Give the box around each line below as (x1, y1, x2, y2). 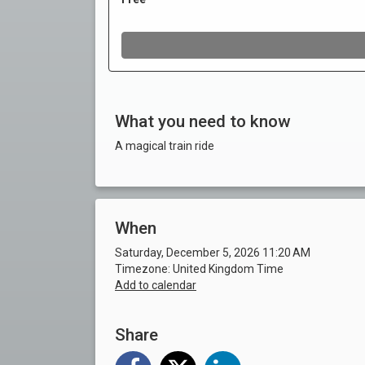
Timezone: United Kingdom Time (115, 262, 284, 276)
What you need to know (115, 112, 290, 132)
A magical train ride (115, 139, 214, 153)
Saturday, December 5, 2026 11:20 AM (115, 246, 310, 260)
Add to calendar (115, 279, 196, 292)
